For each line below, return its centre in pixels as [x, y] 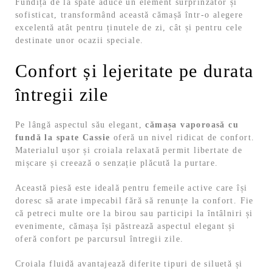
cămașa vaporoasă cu [192, 125]
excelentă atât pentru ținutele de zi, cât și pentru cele [129, 28]
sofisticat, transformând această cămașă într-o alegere [129, 15]
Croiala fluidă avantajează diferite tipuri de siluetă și [129, 264]
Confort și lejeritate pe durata [134, 71]
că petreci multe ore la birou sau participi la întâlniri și [134, 214]
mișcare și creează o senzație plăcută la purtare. [117, 163]
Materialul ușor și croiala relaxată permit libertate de [129, 151]
